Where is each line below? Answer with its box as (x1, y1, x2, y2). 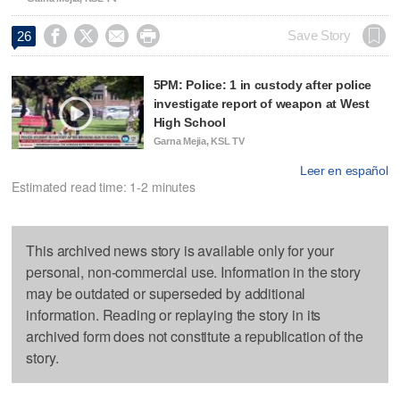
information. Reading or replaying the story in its (26, 304, 321, 326)
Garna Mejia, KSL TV (153, 135, 245, 146)
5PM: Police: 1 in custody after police (153, 77, 372, 92)
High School (153, 114, 226, 129)
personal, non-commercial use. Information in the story (26, 262, 361, 283)
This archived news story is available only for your (26, 240, 335, 262)
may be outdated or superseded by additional (26, 283, 306, 304)
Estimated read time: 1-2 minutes (12, 178, 196, 196)
